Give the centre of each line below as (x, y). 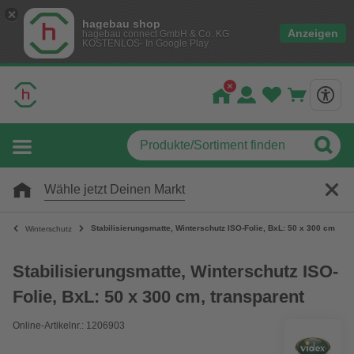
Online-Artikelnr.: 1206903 (69, 326)
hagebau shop (121, 24)
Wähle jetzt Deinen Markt (115, 189)
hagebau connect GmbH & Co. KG (156, 34)
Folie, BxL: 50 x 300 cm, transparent (158, 297)
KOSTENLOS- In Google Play (145, 43)
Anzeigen (313, 33)
